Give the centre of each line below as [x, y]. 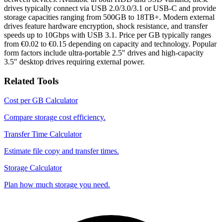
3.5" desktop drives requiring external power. [74, 62]
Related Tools [31, 81]
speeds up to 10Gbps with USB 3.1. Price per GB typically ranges [108, 35]
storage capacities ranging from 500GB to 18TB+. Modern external [109, 17]
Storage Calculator [33, 167]
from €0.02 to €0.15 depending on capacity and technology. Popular [110, 44]
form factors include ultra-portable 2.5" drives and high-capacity [104, 53]
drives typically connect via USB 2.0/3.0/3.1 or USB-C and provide [110, 8]
